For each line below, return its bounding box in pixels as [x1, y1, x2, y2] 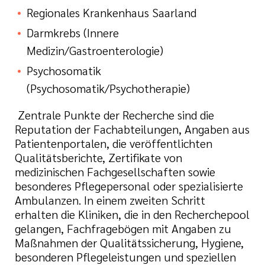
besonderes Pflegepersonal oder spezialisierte [15, 178, 243, 193]
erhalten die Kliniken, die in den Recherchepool [15, 206, 250, 222]
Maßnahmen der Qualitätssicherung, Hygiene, [15, 235, 244, 250]
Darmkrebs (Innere [27, 25, 119, 40]
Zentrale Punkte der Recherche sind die [18, 107, 214, 122]
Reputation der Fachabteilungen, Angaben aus [15, 121, 250, 137]
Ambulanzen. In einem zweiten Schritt [15, 192, 205, 208]
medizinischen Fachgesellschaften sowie [15, 164, 215, 179]
